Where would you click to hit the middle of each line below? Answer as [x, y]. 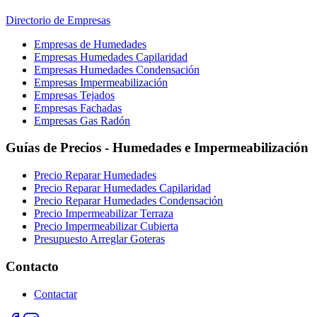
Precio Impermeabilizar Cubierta [106, 226]
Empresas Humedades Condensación [117, 69]
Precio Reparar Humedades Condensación [128, 201]
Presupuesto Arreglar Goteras [99, 239]
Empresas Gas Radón [82, 120]
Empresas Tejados [74, 95]
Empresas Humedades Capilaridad [111, 57]
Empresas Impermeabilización [101, 82]
